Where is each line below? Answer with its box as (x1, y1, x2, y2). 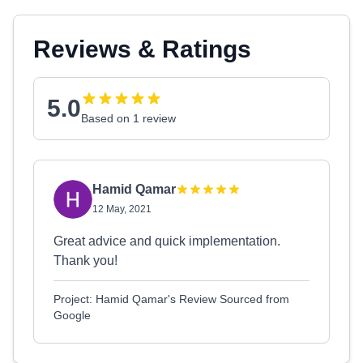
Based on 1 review (81, 112, 176, 125)
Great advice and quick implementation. (53, 234, 280, 248)
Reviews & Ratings (33, 36, 251, 62)
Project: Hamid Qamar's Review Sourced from (53, 293, 289, 305)
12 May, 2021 (92, 203, 152, 215)
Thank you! (53, 254, 117, 267)
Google (53, 309, 91, 322)
